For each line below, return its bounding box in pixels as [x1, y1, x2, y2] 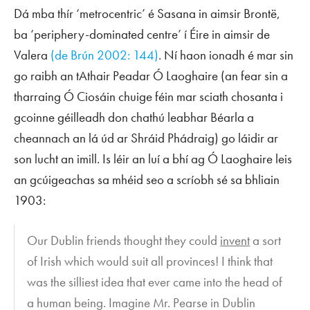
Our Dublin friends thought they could [27, 232, 221, 250]
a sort [250, 232, 282, 250]
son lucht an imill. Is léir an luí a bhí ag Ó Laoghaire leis [14, 149, 292, 167]
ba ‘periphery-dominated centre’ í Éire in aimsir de [14, 25, 270, 43]
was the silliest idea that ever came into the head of [27, 273, 283, 291]
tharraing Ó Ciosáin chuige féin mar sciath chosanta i [14, 87, 283, 105]
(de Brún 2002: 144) [51, 46, 158, 64]
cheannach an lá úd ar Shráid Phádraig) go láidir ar [14, 129, 278, 147]
